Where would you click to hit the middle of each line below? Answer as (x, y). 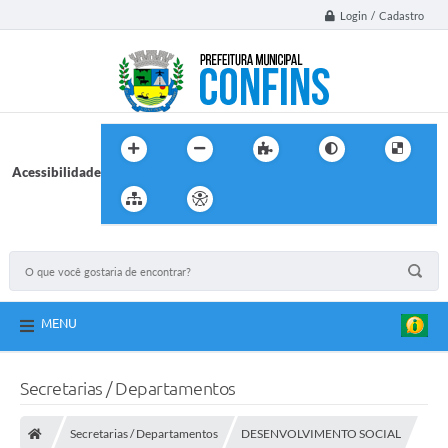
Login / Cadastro (382, 16)
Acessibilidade (56, 172)
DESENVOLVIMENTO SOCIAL (321, 434)
